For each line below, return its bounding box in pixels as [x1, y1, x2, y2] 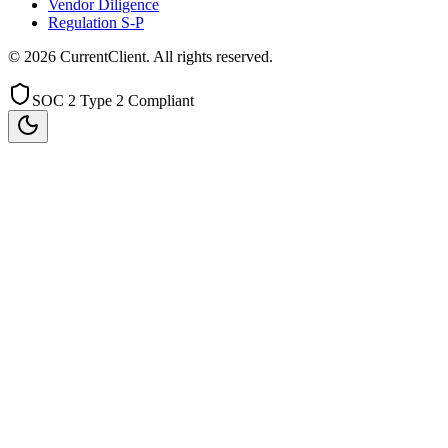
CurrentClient [60, 47, 146, 65]
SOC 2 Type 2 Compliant [32, 91, 194, 109]
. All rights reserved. [146, 47, 273, 65]
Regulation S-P [48, 13, 144, 31]
